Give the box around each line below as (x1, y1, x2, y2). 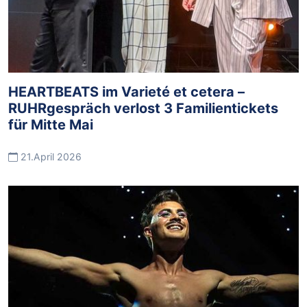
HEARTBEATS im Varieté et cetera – (8, 84, 245, 100)
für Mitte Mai (8, 116, 93, 133)
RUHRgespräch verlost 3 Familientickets (8, 100, 278, 116)
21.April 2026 (18, 151, 82, 162)
